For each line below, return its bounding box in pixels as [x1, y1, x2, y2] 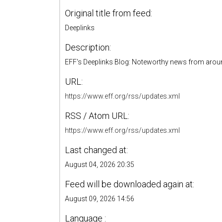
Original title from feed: [65, 7, 152, 18]
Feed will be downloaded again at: [65, 178, 194, 189]
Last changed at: [65, 144, 128, 155]
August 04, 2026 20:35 [65, 160, 134, 168]
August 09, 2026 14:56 [65, 194, 134, 203]
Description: [65, 42, 111, 53]
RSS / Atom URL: [65, 110, 129, 121]
